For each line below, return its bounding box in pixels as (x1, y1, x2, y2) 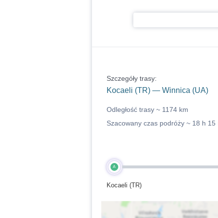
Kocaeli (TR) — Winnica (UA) (106, 86, 208, 94)
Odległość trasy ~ (106, 106, 162, 113)
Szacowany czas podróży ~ (106, 119, 192, 127)
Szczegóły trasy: (106, 74, 157, 82)
